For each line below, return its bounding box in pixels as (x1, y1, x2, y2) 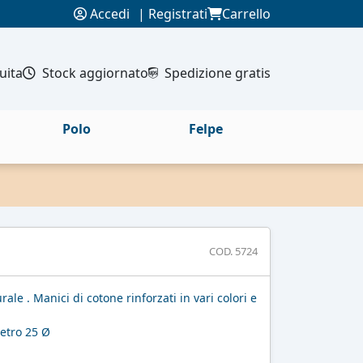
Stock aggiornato (42, 64, 148, 83)
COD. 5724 (209, 244, 258, 259)
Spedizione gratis (164, 64, 271, 83)
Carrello (222, 5, 271, 23)
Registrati (148, 5, 207, 23)
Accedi (87, 5, 130, 23)
